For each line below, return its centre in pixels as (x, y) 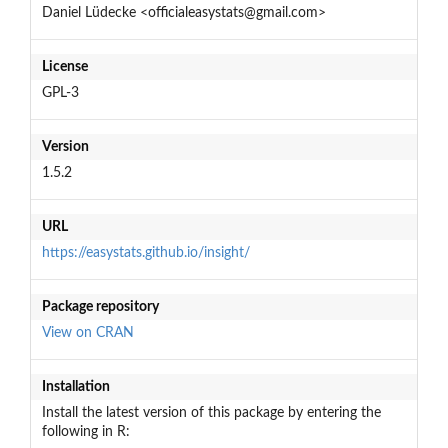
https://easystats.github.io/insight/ (145, 252)
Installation (75, 386)
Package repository (100, 306)
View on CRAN (87, 332)
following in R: (85, 431)
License (64, 66)
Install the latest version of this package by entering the (211, 412)
